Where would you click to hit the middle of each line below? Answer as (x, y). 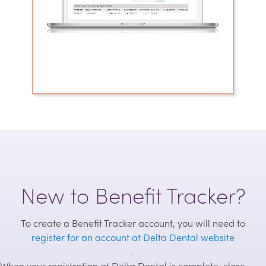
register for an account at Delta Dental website (133, 237)
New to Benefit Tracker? (133, 195)
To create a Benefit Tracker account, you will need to (133, 223)
